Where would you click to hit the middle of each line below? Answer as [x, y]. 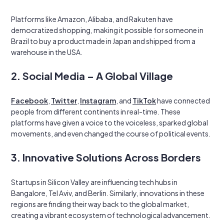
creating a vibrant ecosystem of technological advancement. [111, 215]
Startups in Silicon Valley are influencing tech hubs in [94, 182]
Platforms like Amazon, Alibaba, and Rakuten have [92, 19]
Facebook [29, 100]
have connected [183, 100]
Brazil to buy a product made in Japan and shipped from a [103, 41]
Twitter [64, 100]
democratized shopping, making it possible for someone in [107, 30]
